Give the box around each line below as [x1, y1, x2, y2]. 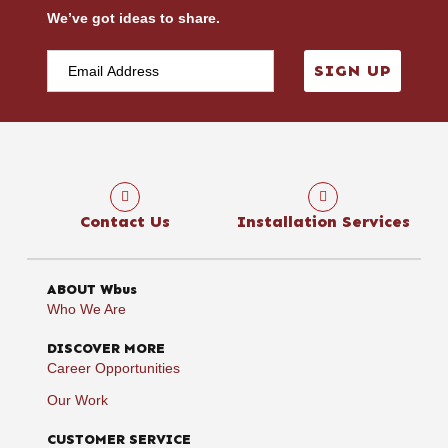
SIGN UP [314, 61, 392, 81]
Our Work [46, 392, 108, 409]
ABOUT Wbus [46, 281, 137, 299]
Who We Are [46, 301, 126, 318]
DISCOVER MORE [46, 340, 165, 358]
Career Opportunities [46, 360, 180, 377]
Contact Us [79, 212, 170, 232]
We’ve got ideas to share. [46, 10, 220, 27]
